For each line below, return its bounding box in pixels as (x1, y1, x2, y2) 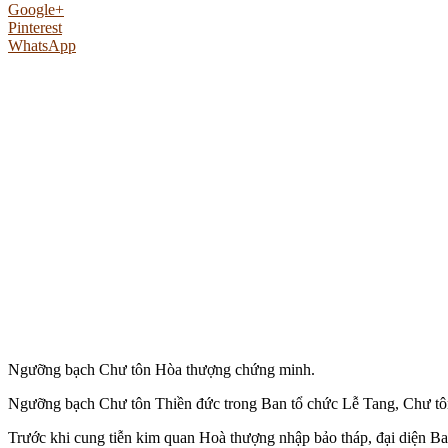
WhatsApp (8, 36, 76, 54)
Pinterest (8, 18, 62, 36)
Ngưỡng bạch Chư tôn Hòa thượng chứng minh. (8, 360, 315, 378)
